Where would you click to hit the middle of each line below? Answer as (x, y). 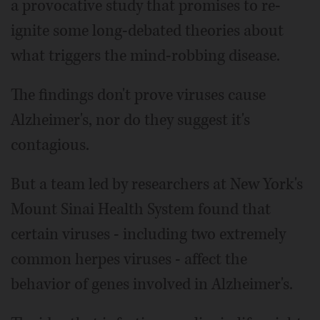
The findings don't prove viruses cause (138, 95)
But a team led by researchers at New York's (157, 184)
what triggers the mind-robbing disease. (145, 55)
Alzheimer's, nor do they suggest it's (130, 120)
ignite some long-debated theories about (147, 30)
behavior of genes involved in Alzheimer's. (152, 284)
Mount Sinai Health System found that (141, 209)
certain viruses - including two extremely (148, 234)
